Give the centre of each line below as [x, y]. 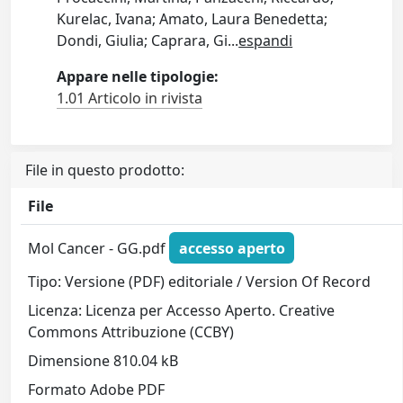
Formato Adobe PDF [97, 390]
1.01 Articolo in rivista [130, 98]
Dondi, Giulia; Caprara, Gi [143, 40]
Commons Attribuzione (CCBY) [131, 332]
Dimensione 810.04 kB [103, 361]
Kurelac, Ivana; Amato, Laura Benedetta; [193, 19]
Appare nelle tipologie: [138, 76]
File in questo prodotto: [105, 170]
